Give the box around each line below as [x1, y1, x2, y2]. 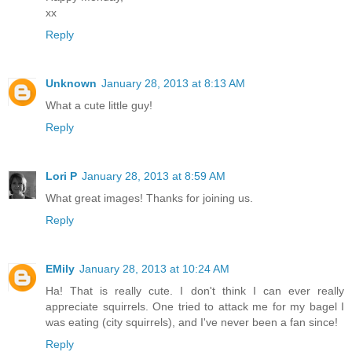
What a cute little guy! [46, 99, 152, 112]
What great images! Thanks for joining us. [46, 192, 253, 205]
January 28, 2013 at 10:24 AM [79, 262, 229, 276]
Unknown [46, 77, 97, 90]
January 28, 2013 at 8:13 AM [101, 77, 245, 90]
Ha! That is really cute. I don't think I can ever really [46, 284, 344, 298]
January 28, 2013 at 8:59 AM [82, 170, 225, 183]
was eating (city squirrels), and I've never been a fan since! [46, 316, 338, 329]
